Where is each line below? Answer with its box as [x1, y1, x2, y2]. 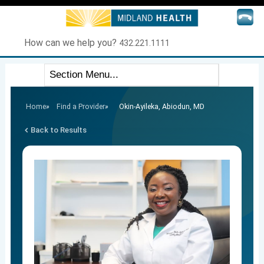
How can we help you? [24, 37, 120, 49]
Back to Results [30, 126, 87, 135]
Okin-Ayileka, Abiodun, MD [118, 102, 204, 111]
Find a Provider [56, 102, 105, 111]
